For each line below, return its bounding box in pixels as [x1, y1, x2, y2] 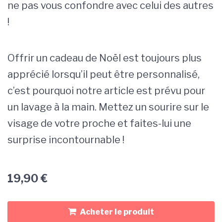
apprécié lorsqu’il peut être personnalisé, [7, 68, 200, 80]
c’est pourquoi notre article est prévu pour [7, 84, 205, 97]
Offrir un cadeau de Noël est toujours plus [7, 52, 202, 64]
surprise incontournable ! [7, 133, 124, 146]
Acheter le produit [80, 207, 154, 217]
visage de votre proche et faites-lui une [7, 117, 191, 129]
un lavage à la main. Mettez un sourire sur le [7, 101, 209, 113]
